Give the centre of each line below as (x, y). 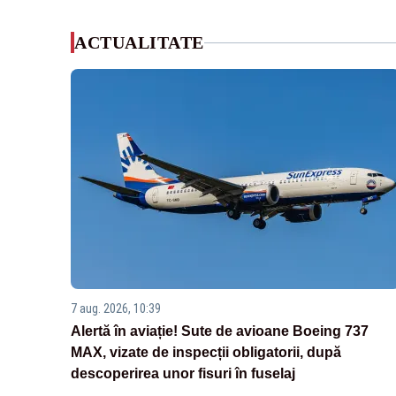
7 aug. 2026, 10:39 (116, 309)
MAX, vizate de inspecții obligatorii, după (206, 353)
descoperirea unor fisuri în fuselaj (183, 374)
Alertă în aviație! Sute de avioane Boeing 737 (220, 331)
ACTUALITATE (139, 42)
